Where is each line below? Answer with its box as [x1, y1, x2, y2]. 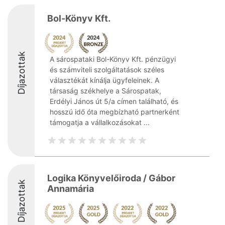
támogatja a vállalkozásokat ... [50, 118, 150, 127]
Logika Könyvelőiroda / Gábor [47, 173, 175, 183]
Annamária [47, 183, 94, 194]
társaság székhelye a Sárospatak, [50, 86, 161, 95]
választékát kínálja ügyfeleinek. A [50, 76, 159, 84]
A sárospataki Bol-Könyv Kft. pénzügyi [50, 55, 176, 63]
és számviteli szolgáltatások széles [50, 65, 164, 74]
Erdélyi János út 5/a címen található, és [50, 97, 178, 105]
